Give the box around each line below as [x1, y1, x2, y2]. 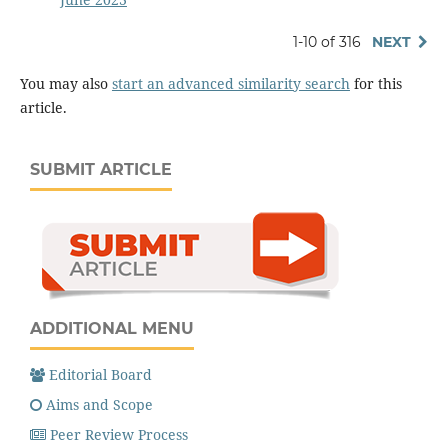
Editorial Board [49, 364, 152, 384]
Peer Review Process [50, 424, 188, 444]
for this [349, 73, 402, 93]
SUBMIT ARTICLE [30, 159, 172, 179]
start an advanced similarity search [111, 73, 350, 93]
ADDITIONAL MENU [30, 318, 194, 338]
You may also [19, 73, 112, 93]
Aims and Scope [46, 394, 153, 414]
